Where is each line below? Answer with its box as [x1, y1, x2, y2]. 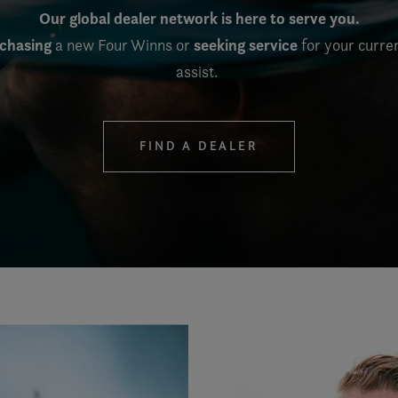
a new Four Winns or [52, 35, 194, 54]
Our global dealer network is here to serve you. [38, 7, 360, 28]
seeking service [194, 34, 298, 55]
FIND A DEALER [139, 138, 259, 155]
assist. [176, 61, 222, 81]
